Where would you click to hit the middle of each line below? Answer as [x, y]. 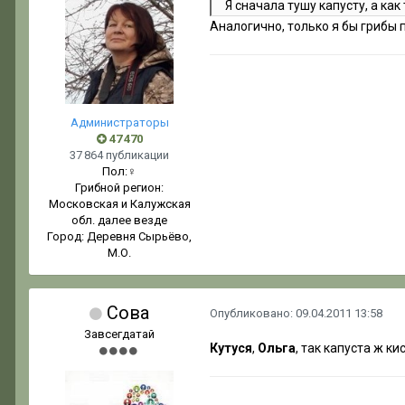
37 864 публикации [119, 155]
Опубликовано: [253, 314]
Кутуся [231, 348]
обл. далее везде [119, 221]
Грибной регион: [119, 188]
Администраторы [119, 123]
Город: [67, 237]
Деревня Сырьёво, [139, 237]
